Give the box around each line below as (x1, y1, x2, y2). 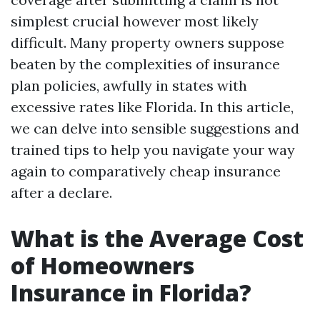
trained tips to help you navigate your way (11, 141, 295, 159)
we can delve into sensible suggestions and (11, 119, 299, 137)
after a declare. (11, 184, 112, 201)
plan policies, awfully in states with (11, 76, 247, 94)
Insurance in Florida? (11, 277, 251, 308)
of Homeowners (11, 250, 194, 281)
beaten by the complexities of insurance (11, 55, 280, 73)
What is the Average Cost (11, 223, 304, 254)
